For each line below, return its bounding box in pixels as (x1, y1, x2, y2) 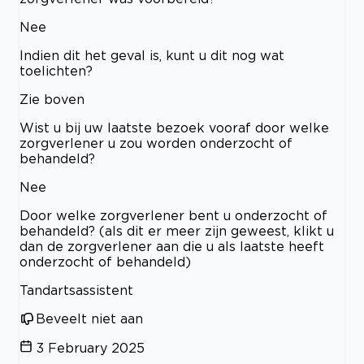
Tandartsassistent (19, 283, 133, 297)
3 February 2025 (37, 340, 145, 355)
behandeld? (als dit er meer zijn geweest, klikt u (19, 223, 334, 238)
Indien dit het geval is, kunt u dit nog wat (19, 48, 284, 63)
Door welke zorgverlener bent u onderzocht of (19, 208, 327, 223)
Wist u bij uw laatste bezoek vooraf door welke (19, 120, 329, 135)
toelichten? (19, 63, 93, 78)
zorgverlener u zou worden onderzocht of (19, 136, 292, 150)
